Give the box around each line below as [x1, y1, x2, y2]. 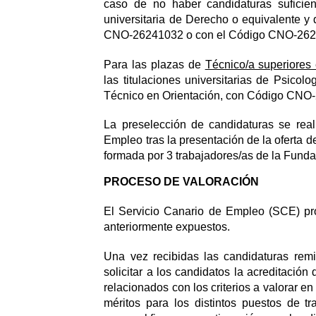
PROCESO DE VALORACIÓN [104, 176, 260, 188]
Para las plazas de [104, 58, 205, 71]
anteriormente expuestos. [104, 221, 231, 233]
